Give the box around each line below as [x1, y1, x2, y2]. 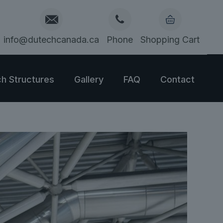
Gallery [74, 74, 104, 85]
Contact [160, 74, 195, 85]
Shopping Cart [140, 34, 200, 45]
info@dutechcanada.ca [3, 34, 99, 45]
